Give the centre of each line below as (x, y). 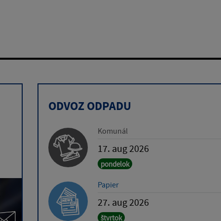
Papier (108, 184)
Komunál (112, 130)
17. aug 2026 (123, 148)
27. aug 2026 (123, 202)
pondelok (115, 164)
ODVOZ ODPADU (90, 106)
